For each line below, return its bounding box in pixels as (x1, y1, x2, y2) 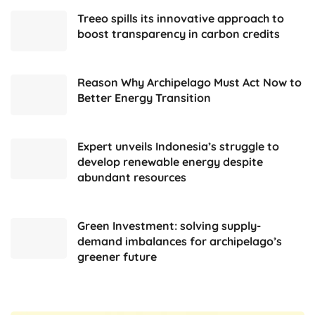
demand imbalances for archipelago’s (77, 234, 282, 249)
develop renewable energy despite (77, 155, 263, 169)
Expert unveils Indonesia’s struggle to (77, 139, 279, 154)
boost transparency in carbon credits (77, 27, 280, 41)
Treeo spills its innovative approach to (77, 11, 284, 26)
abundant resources (77, 170, 186, 185)
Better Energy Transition (77, 91, 211, 105)
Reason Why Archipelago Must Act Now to (77, 75, 302, 90)
